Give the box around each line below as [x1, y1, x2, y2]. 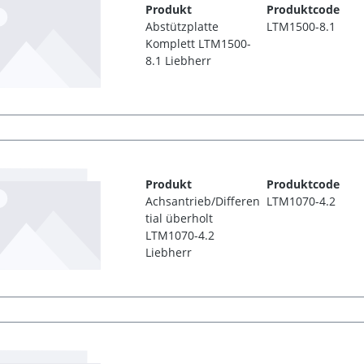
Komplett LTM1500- [145, 36, 252, 52]
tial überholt [145, 210, 214, 227]
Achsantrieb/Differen [145, 193, 261, 210]
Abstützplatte [145, 19, 219, 35]
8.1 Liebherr [145, 53, 212, 69]
